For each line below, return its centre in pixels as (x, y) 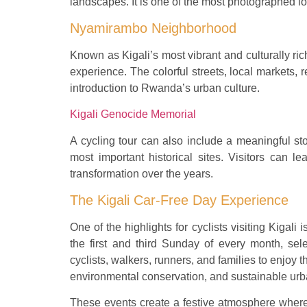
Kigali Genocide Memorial (133, 114)
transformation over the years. (142, 173)
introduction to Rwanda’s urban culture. (165, 88)
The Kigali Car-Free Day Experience (179, 200)
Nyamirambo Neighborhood (153, 28)
